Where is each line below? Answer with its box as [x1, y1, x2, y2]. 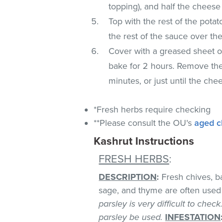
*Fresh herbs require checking [94, 104, 211, 115]
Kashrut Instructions [94, 134, 195, 148]
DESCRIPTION [99, 171, 157, 182]
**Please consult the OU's [94, 117, 195, 128]
